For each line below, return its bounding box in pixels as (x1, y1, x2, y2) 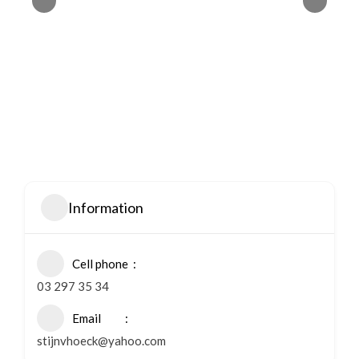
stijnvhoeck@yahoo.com (37, 333, 166, 348)
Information (68, 198, 143, 216)
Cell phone (72, 256, 128, 271)
